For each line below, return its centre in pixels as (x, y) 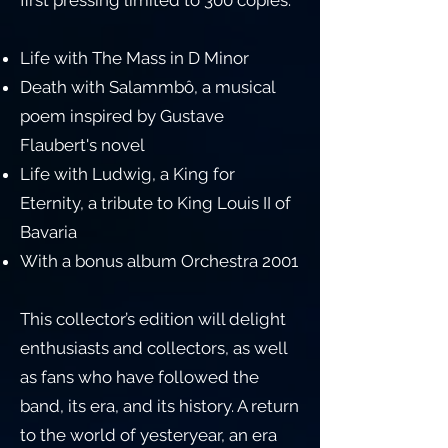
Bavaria (48, 232)
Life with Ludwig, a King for (127, 174)
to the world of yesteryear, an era (148, 435)
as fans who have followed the (139, 377)
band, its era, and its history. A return (159, 406)
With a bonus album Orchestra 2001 (159, 261)
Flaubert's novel (82, 145)
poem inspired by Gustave (122, 116)
